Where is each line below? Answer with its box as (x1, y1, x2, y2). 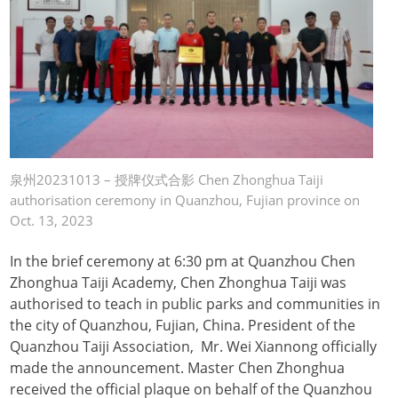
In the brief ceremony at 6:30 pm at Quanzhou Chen (10, 251, 356, 272)
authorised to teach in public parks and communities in (10, 294, 381, 314)
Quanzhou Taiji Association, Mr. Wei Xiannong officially (10, 337, 378, 357)
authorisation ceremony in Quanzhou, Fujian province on (10, 190, 361, 209)
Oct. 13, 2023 (10, 211, 94, 229)
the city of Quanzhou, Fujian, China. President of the (10, 315, 356, 336)
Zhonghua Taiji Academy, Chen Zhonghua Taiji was (10, 273, 347, 293)
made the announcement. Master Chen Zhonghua (10, 358, 346, 378)
